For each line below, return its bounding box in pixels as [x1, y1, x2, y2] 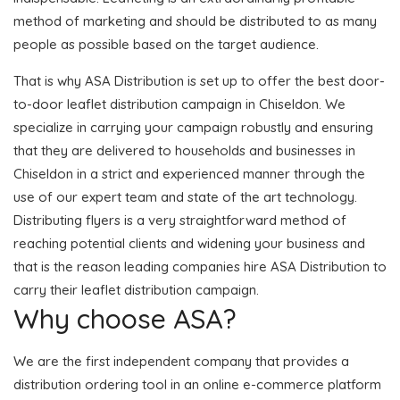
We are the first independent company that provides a [13, 352, 349, 370]
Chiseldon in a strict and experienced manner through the [13, 164, 365, 182]
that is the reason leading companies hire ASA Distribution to [13, 257, 387, 275]
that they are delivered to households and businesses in [13, 141, 355, 159]
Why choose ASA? [13, 301, 236, 336]
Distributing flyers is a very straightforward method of [13, 211, 346, 229]
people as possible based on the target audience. [13, 35, 319, 53]
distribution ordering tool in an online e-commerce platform [13, 375, 381, 393]
